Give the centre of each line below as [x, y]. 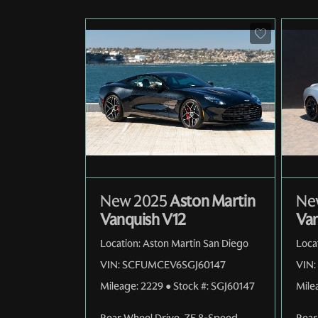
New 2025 [134, 201]
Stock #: [191, 286]
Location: [120, 243]
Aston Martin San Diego [196, 243]
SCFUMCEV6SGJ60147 [174, 264]
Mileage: [119, 286]
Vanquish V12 [143, 219]
